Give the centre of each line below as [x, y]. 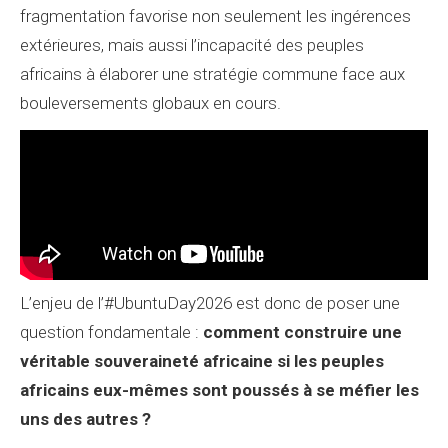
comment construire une [302, 332]
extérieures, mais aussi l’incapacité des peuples [192, 45]
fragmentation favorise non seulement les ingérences [215, 16]
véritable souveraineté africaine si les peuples [202, 361]
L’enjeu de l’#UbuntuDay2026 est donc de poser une [210, 303]
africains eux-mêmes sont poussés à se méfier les [219, 390]
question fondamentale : [111, 332]
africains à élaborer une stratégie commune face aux [212, 74]
